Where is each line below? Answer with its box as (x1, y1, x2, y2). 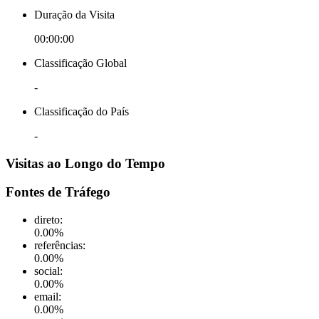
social (34, 265, 60, 278)
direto (34, 214, 60, 226)
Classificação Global (34, 57, 127, 69)
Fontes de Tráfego (6, 184, 110, 200)
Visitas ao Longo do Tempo (6, 155, 165, 171)
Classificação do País (34, 105, 129, 117)
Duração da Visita (34, 9, 115, 21)
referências (34, 239, 83, 252)
